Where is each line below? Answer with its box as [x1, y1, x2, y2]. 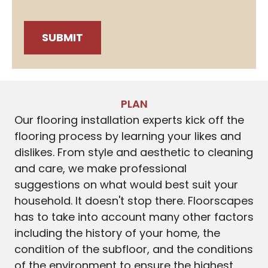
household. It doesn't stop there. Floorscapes [14, 193, 254, 209]
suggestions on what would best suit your [14, 177, 238, 193]
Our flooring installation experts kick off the [14, 112, 244, 128]
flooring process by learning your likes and [14, 129, 241, 144]
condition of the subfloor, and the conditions [14, 242, 253, 257]
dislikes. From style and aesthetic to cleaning [14, 145, 253, 160]
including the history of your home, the [14, 226, 220, 241]
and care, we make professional [14, 161, 187, 176]
